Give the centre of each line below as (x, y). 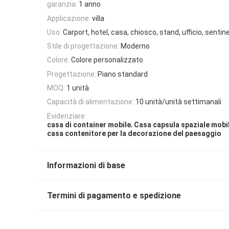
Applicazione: (69, 18)
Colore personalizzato (107, 60)
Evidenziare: (67, 116)
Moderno (135, 46)
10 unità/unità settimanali (178, 102)
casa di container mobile (89, 124)
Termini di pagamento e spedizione (114, 196)
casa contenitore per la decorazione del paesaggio (134, 134)
